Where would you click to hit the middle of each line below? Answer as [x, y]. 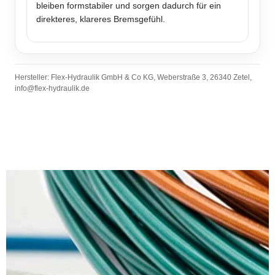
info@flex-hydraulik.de [52, 89]
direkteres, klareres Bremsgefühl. [101, 19]
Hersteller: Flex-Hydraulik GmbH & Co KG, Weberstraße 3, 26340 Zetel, [133, 78]
